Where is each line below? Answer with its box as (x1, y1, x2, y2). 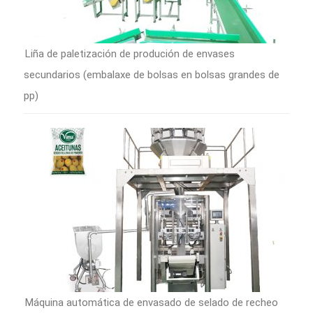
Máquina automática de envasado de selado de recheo (25, 296, 278, 309)
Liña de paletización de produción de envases (25, 47, 235, 60)
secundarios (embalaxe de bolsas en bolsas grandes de (24, 68, 279, 81)
